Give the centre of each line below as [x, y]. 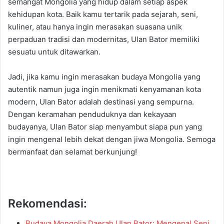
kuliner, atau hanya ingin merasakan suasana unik [95, 26]
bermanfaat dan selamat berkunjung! [72, 151]
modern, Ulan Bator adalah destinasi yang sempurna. [101, 101]
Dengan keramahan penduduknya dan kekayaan [92, 114]
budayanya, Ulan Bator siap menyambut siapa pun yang [105, 126]
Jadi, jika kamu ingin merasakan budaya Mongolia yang [104, 76]
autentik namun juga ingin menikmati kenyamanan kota [104, 89]
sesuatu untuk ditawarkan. [54, 51]
